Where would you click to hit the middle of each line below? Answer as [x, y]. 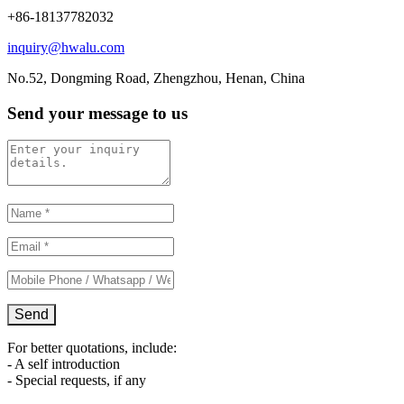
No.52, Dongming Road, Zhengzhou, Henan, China [156, 78]
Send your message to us [97, 113]
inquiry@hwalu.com [66, 47]
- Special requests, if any [77, 381]
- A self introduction [64, 364]
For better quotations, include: [92, 348]
